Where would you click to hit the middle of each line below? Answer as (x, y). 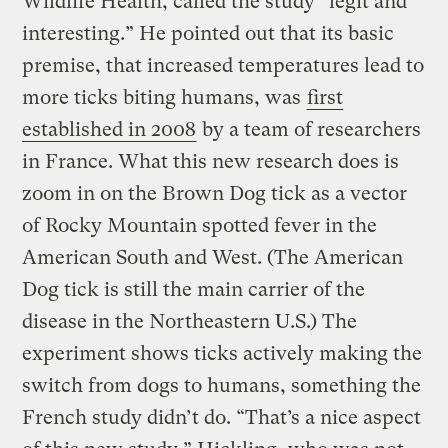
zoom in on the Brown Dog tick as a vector (215, 194)
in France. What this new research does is (211, 162)
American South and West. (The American (213, 258)
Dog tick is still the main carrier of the (194, 290)
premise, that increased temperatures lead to (223, 66)
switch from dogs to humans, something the (222, 386)
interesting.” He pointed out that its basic (208, 34)
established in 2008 (109, 130)
